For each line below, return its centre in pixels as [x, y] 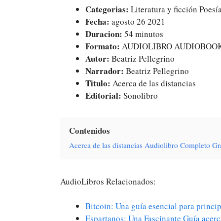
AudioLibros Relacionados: [108, 181]
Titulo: [98, 83]
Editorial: [103, 95]
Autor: [97, 58]
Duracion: [104, 34]
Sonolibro [140, 95]
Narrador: [106, 71]
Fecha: [97, 21]
